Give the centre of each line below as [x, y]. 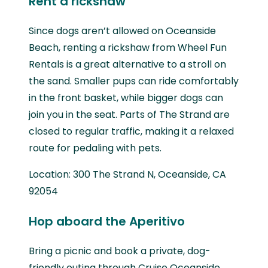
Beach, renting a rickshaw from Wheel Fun [128, 47]
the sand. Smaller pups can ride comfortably [134, 81]
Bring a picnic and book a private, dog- [120, 251]
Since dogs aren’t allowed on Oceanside [122, 31]
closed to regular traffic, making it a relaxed [131, 131]
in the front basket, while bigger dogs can [126, 98]
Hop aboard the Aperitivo [108, 221]
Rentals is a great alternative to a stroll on [127, 64]
